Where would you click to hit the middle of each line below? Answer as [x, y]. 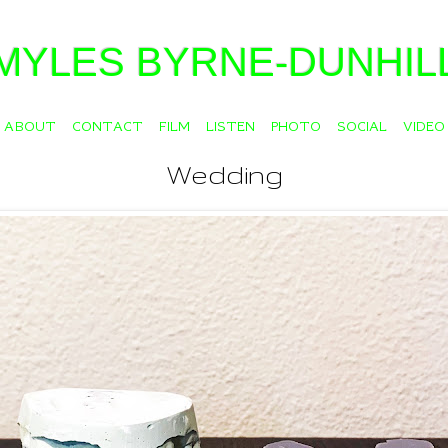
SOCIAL [361, 126]
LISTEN [230, 126]
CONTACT [107, 126]
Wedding [224, 174]
